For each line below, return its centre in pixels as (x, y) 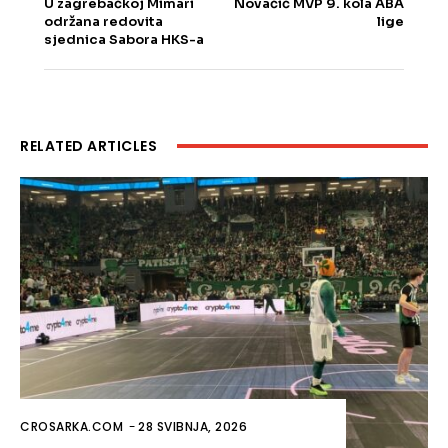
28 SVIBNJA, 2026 (192, 426)
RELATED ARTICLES (88, 145)
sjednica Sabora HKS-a (124, 39)
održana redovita (103, 21)
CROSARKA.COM (71, 426)
